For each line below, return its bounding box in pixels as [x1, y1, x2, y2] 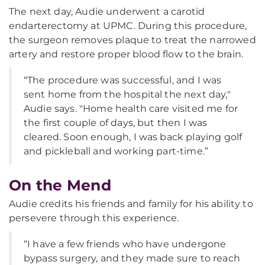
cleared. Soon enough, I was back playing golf [24, 131, 243, 143]
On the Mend [9, 176, 111, 194]
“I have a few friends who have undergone [24, 238, 227, 250]
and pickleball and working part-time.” [24, 146, 209, 157]
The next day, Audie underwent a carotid [9, 6, 205, 17]
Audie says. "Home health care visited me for [24, 103, 238, 114]
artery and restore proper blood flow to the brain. [9, 49, 244, 60]
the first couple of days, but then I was [24, 117, 208, 128]
